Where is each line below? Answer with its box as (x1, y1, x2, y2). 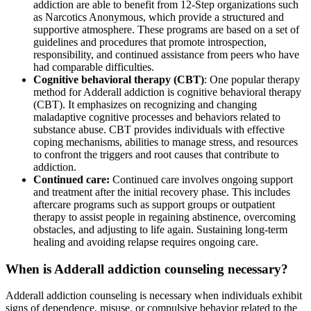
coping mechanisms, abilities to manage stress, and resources (33, 135, 298, 148)
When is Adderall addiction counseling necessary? (6, 261, 288, 276)
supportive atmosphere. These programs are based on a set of (33, 23, 299, 35)
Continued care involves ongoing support (112, 173, 293, 185)
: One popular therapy (204, 73, 300, 85)
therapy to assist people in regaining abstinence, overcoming (33, 210, 296, 223)
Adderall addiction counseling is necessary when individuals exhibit (6, 289, 302, 302)
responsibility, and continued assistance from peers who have (33, 48, 299, 60)
